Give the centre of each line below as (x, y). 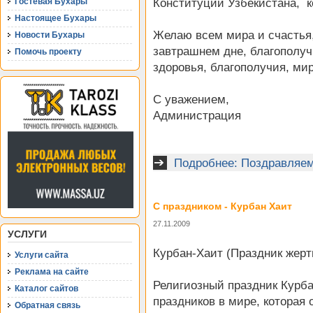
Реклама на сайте (52, 272)
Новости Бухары (50, 35)
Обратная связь (48, 305)
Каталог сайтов (46, 289)
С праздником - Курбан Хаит (223, 206)
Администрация (197, 116)
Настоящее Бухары (56, 18)
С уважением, (191, 100)
